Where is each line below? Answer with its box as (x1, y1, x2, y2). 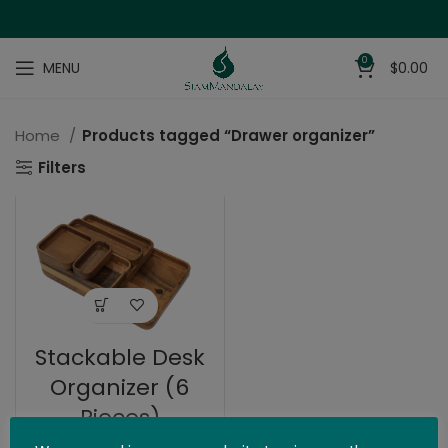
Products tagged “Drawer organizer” (82, 125, 375, 146)
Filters (38, 156, 87, 178)
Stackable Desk (34, 341, 205, 373)
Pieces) (79, 401, 160, 433)
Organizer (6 (50, 371, 190, 403)
